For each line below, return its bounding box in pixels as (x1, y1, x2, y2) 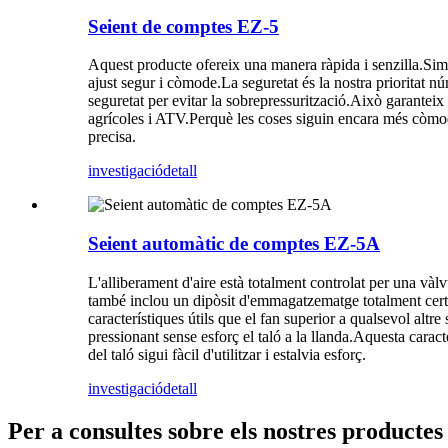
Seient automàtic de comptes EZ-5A (88, 233, 380, 255)
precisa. (88, 128, 136, 146)
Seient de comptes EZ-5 (88, 15, 279, 37)
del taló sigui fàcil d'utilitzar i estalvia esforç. (88, 345, 366, 363)
